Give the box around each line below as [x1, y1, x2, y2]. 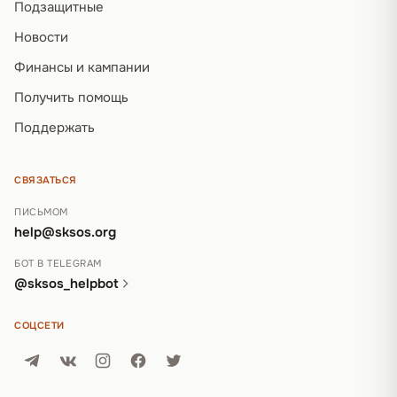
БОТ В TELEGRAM [14, 256, 102, 269]
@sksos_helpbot [14, 274, 119, 292]
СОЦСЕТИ [14, 318, 65, 331]
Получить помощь [14, 88, 128, 106]
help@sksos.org [14, 222, 116, 241]
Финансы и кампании [14, 58, 150, 76]
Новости [14, 27, 68, 46]
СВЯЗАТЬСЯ [14, 173, 77, 186]
